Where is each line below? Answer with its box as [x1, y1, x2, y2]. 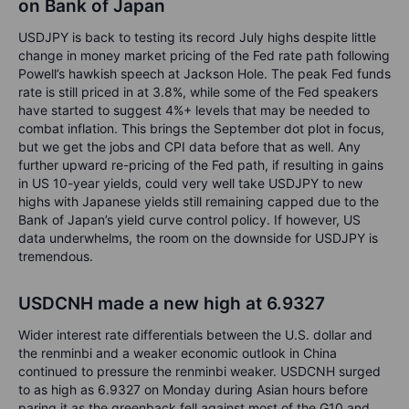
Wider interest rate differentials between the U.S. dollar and [18, 327, 372, 343]
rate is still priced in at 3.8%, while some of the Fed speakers [18, 84, 378, 100]
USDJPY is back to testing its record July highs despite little [18, 29, 376, 46]
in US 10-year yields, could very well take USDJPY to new [18, 175, 362, 192]
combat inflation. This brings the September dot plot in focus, [18, 121, 384, 137]
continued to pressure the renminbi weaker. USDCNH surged [18, 363, 381, 380]
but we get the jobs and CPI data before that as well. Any [18, 139, 361, 155]
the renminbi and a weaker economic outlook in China [18, 345, 337, 362]
